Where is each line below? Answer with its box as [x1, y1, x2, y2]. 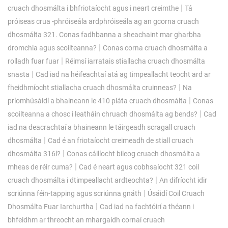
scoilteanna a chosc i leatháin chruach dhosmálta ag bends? [8, 109, 197, 118]
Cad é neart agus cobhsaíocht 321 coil [79, 162, 199, 171]
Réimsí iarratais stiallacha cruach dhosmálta [65, 56, 205, 65]
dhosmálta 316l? [8, 149, 61, 158]
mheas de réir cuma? [8, 162, 73, 171]
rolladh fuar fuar [8, 56, 59, 65]
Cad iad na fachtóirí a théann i [100, 202, 194, 211]
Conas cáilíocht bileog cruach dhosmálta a [67, 149, 200, 158]
